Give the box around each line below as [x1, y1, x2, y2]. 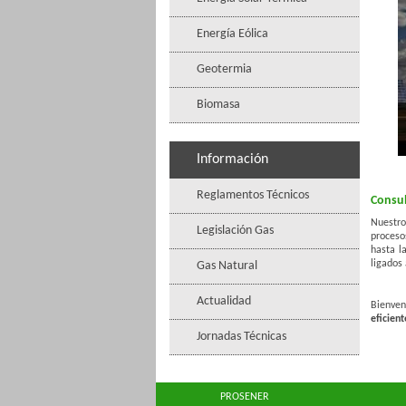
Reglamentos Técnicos [197, 188, 309, 202]
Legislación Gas [197, 224, 274, 237]
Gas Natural [197, 259, 257, 273]
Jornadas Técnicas [197, 330, 286, 343]
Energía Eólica [197, 27, 268, 41]
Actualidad [197, 295, 251, 308]
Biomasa [197, 98, 240, 111]
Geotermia [197, 63, 252, 76]
